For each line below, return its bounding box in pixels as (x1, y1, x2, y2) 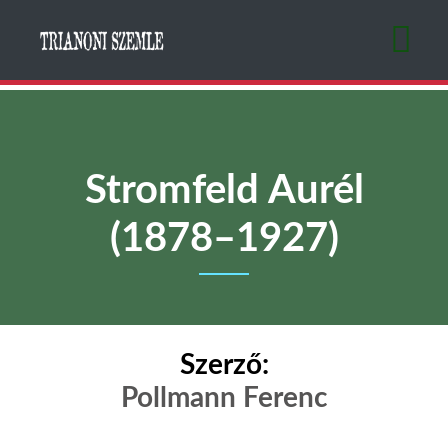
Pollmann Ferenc (120, 384, 328, 412)
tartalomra (224, 56, 290, 71)
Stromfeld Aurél (84, 171, 364, 211)
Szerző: (179, 351, 269, 379)
